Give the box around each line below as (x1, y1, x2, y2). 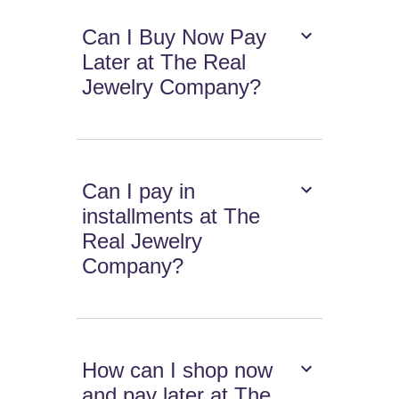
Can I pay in (82, 179, 196, 204)
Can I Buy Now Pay (82, 25, 267, 50)
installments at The (82, 204, 261, 229)
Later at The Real (82, 50, 247, 75)
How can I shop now (82, 358, 273, 383)
